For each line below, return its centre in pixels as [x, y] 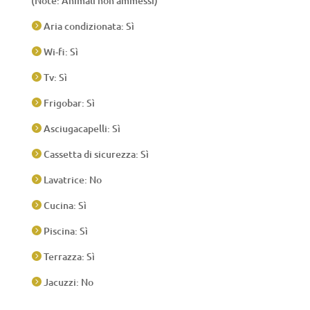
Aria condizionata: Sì [88, 26]
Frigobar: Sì [68, 103]
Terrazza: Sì [68, 257]
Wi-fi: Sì [60, 52]
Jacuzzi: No [67, 282]
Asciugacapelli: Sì [81, 129]
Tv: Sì [54, 77]
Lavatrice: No [71, 180]
